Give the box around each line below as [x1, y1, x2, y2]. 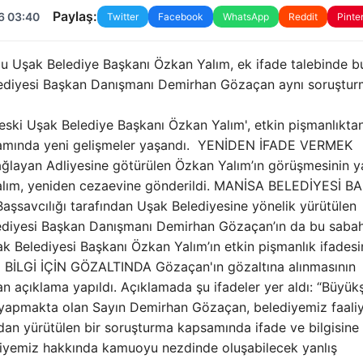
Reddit [288, 10, 318, 23]
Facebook [157, 10, 203, 23]
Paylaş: [52, 8, 97, 25]
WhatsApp [222, 10, 269, 23]
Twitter [106, 10, 139, 23]
